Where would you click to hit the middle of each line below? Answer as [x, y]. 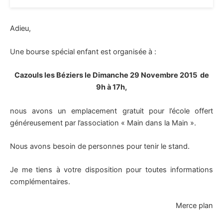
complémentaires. [40, 182]
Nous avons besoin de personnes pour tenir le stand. [100, 146]
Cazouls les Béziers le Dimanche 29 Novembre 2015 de [111, 75]
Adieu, [20, 28]
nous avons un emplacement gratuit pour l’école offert [111, 111]
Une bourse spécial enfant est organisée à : [83, 52]
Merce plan [194, 205]
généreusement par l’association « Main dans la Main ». [103, 123]
